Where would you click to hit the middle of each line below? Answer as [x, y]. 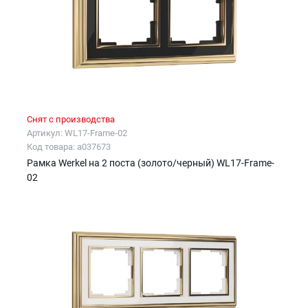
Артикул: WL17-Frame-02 [77, 133]
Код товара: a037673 [69, 146]
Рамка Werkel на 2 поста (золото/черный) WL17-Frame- [151, 163]
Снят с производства [71, 119]
